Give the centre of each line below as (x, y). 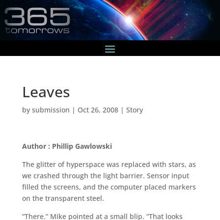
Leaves (46, 91)
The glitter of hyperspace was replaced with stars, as (109, 164)
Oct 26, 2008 (98, 110)
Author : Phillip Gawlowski (67, 146)
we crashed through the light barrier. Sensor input (105, 175)
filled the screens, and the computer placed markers (109, 187)
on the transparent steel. (63, 198)
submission (51, 110)
